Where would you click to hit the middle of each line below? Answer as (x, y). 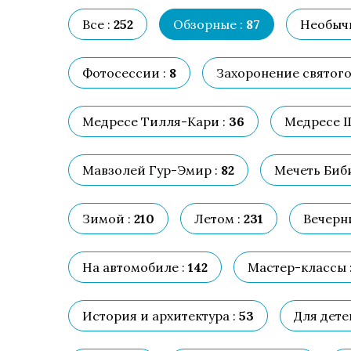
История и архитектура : (159, 316)
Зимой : (107, 219)
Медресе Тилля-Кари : (154, 121)
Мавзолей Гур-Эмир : (150, 170)
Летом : (217, 219)
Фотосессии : (124, 73)
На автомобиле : (134, 267)
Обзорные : (208, 24)
